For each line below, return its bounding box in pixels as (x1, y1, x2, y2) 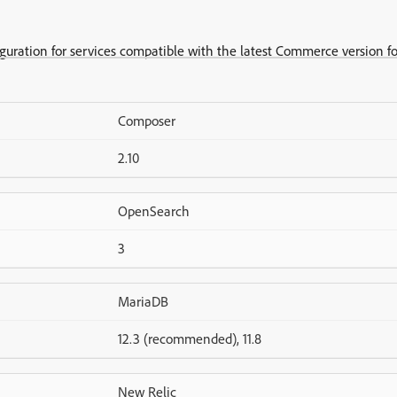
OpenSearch (117, 202, 190, 220)
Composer (117, 112, 175, 129)
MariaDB (117, 292, 168, 310)
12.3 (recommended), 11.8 (117, 330, 261, 347)
